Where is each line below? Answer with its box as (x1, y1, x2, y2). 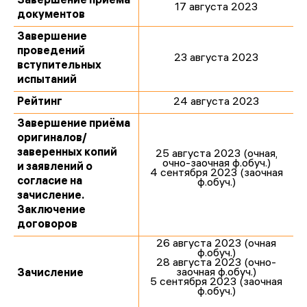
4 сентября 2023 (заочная (149, 168, 283, 180)
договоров (17, 219, 77, 231)
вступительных (17, 60, 101, 72)
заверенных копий (17, 147, 117, 159)
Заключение (17, 205, 86, 217)
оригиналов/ (17, 133, 87, 145)
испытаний (17, 75, 77, 86)
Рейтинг (17, 97, 62, 108)
